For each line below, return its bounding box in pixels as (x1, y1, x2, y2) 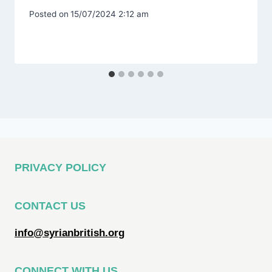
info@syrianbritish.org (15, 227, 124, 239)
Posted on (29, 9, 69, 19)
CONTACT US (15, 200, 86, 212)
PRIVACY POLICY (15, 161, 106, 174)
